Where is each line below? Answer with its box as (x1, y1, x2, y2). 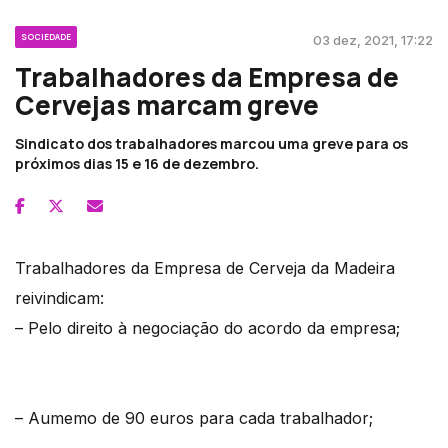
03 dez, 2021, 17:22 (313, 31, 433, 48)
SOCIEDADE (21, 30, 71, 42)
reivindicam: (15, 287, 109, 308)
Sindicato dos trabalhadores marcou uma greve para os (15, 133, 408, 153)
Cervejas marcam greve (15, 86, 319, 123)
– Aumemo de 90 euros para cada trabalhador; (15, 407, 383, 428)
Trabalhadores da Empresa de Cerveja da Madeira (15, 257, 395, 278)
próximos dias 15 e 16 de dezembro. (15, 153, 259, 173)
